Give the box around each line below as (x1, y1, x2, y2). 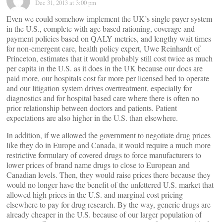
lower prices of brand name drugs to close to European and (6, 160, 190, 170)
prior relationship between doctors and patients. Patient (6, 103, 177, 113)
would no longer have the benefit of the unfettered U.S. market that (6, 179, 214, 190)
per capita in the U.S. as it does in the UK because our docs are (6, 63, 203, 73)
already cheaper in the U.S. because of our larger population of (6, 209, 202, 220)
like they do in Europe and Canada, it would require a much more (6, 140, 211, 150)
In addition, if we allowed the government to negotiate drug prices (6, 130, 211, 140)
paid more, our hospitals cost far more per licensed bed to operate (6, 73, 209, 83)
